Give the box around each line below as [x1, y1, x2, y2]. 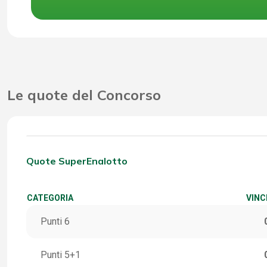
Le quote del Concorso [7, 86, 161, 104]
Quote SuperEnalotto [26, 155, 128, 167]
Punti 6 [41, 216, 70, 228]
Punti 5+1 [41, 249, 80, 261]
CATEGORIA [27, 193, 73, 203]
